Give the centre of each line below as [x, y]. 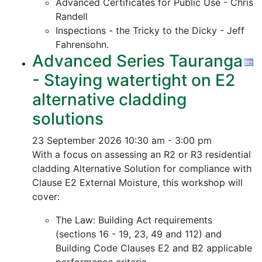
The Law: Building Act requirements [134, 220]
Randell [72, 16]
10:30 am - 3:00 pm [168, 140]
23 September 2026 [77, 140]
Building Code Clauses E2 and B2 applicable [154, 248]
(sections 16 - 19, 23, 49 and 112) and [139, 234]
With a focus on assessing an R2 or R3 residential [142, 154]
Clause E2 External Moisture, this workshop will [137, 182]
